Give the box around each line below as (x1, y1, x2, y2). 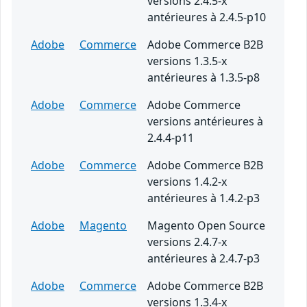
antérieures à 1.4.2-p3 (147, 191, 260, 206)
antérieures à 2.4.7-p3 (147, 251, 260, 267)
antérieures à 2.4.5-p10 (147, 10, 266, 25)
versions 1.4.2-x (147, 174, 227, 190)
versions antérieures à (147, 114, 263, 130)
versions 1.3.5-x (147, 53, 227, 69)
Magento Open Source (147, 218, 265, 234)
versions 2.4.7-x (147, 234, 227, 250)
